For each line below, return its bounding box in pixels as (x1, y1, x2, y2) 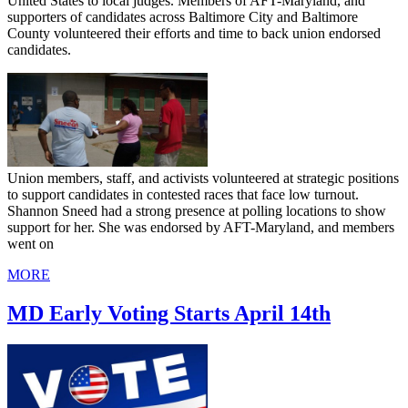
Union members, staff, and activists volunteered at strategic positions (7, 170, 399, 187)
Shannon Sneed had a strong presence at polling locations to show (7, 203, 386, 219)
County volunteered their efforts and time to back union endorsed (7, 25, 381, 42)
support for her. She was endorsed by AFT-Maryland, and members (7, 219, 394, 236)
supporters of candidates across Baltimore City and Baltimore (7, 9, 358, 25)
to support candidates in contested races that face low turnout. (7, 187, 359, 203)
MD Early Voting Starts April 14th (7, 301, 331, 326)
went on (7, 236, 54, 252)
